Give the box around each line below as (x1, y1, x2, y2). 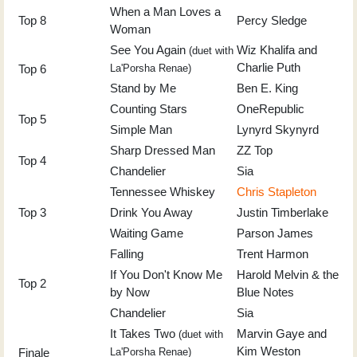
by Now (110, 284, 150, 299)
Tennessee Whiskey (110, 184, 215, 198)
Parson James (237, 226, 313, 240)
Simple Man (110, 122, 172, 136)
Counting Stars (110, 101, 187, 116)
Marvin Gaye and (237, 326, 327, 340)
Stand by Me (110, 80, 176, 95)
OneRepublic (237, 101, 304, 116)
